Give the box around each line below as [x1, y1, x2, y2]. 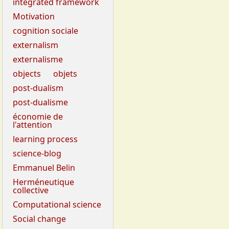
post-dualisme [13, 97, 68, 108]
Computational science [13, 199, 101, 211]
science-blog [13, 148, 61, 159]
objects [13, 68, 41, 80]
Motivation [13, 11, 55, 22]
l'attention [13, 119, 52, 131]
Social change [13, 213, 66, 225]
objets [53, 68, 77, 80]
